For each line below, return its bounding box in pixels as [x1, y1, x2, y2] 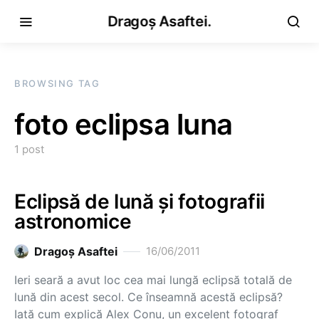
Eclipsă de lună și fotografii [14, 189, 265, 214]
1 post [14, 142, 44, 156]
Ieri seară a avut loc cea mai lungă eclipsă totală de [14, 273, 292, 287]
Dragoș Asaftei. [108, 13, 211, 30]
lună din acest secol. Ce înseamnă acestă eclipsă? [14, 290, 283, 304]
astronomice [14, 209, 132, 234]
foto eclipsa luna [14, 107, 233, 142]
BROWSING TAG [14, 78, 100, 89]
